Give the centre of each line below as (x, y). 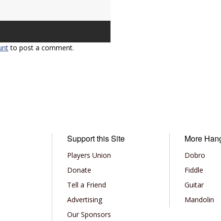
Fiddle (194, 170)
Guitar (194, 185)
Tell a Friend (86, 185)
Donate (79, 170)
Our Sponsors (89, 214)
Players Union (89, 155)
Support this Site (96, 138)
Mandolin (200, 200)
